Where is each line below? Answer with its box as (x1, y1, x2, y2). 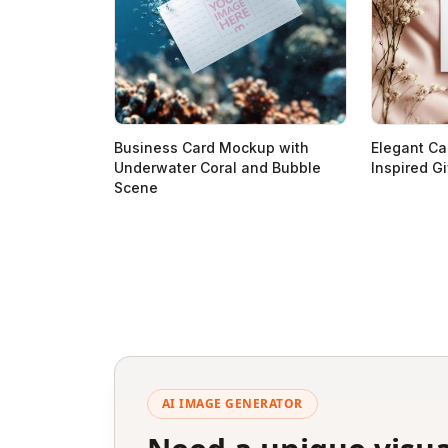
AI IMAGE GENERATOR (162, 394, 303, 412)
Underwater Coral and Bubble (114, 158, 321, 176)
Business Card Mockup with (114, 138, 309, 156)
